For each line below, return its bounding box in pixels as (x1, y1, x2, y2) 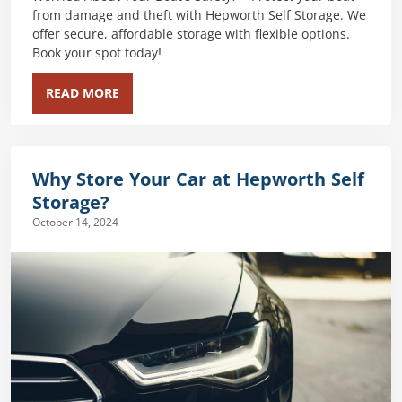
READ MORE (46, 86, 119, 101)
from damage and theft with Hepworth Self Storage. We (32, 8, 366, 23)
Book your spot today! (32, 46, 162, 61)
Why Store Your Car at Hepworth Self (32, 170, 364, 190)
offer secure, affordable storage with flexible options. (32, 27, 350, 42)
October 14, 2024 (32, 216, 118, 230)
